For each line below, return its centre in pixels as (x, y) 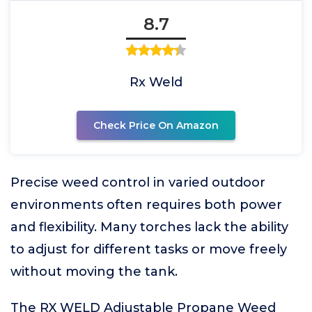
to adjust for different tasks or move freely (149, 249)
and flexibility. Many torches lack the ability (149, 227)
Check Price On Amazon (156, 125)
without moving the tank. (94, 272)
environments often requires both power (146, 205)
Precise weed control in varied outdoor (138, 182)
